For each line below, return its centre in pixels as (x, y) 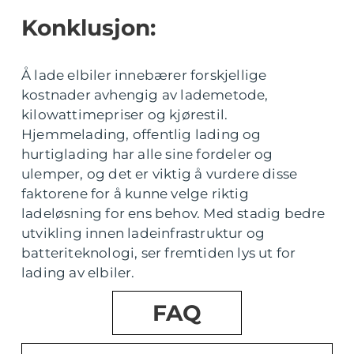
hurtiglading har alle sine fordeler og (147, 154)
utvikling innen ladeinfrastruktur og (143, 233)
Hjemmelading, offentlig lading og (141, 135)
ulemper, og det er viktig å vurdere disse (160, 174)
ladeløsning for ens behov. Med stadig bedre (173, 214)
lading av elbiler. (78, 273)
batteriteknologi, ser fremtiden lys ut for (159, 253)
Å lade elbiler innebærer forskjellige (144, 75)
